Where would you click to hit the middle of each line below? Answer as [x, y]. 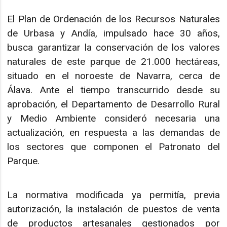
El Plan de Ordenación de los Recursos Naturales [113, 19]
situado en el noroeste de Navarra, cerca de [113, 76]
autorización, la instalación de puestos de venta [113, 209]
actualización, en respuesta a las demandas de [113, 133]
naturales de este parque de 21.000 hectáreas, [113, 62]
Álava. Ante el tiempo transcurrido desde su [113, 90]
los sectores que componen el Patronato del [113, 147]
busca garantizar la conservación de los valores [113, 48]
